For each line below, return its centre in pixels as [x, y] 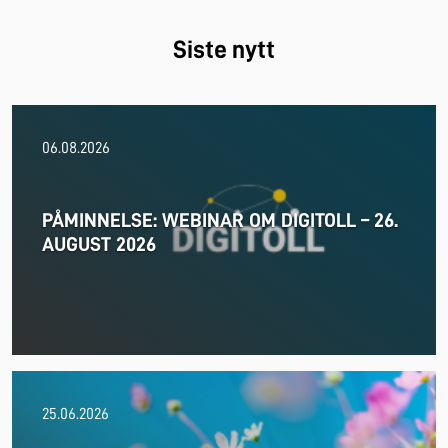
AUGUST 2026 [99, 243]
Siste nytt [224, 49]
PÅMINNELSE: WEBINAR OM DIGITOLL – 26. [220, 219]
